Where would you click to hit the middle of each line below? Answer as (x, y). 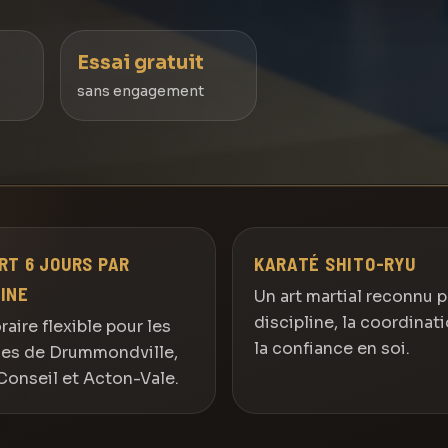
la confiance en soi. (331, 349)
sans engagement (140, 90)
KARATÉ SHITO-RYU (334, 263)
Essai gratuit (140, 62)
